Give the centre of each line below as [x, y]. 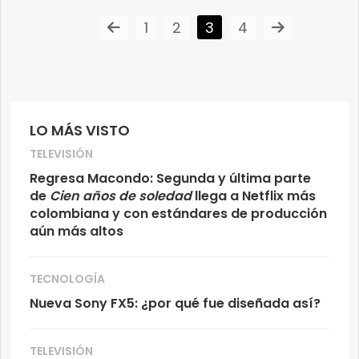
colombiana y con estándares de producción [178, 214]
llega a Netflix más [254, 196]
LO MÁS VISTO [80, 131]
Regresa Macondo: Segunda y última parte [170, 179]
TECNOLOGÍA [67, 279]
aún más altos [77, 232]
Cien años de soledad [119, 196]
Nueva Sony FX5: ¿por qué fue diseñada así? [175, 304]
